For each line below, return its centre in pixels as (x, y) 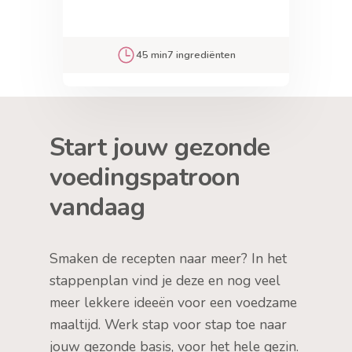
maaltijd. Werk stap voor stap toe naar (168, 325)
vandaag (97, 207)
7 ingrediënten (202, 55)
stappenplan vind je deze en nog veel (165, 281)
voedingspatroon (145, 178)
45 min (152, 55)
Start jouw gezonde (159, 148)
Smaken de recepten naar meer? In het (168, 259)
